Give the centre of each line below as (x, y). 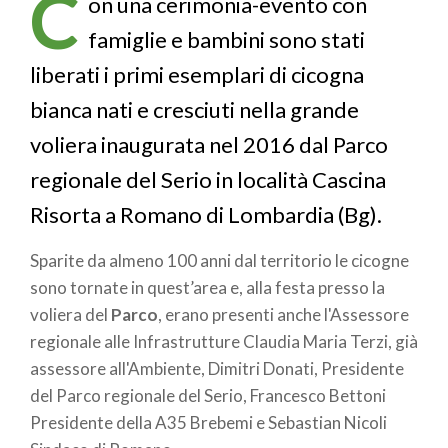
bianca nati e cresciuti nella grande (194, 110)
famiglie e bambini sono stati (226, 40)
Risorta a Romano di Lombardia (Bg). (206, 215)
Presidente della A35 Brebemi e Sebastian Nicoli (208, 422)
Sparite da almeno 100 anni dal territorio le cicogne (219, 260)
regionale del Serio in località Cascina (208, 180)
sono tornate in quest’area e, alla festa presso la (207, 287)
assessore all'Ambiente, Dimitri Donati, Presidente (217, 368)
